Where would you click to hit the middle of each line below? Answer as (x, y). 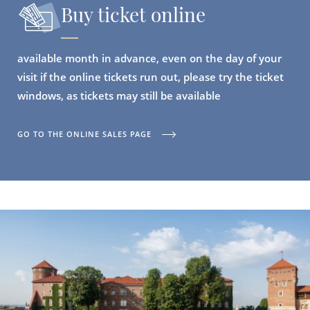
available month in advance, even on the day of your (149, 58)
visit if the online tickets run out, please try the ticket (151, 77)
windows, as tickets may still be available (119, 95)
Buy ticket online (133, 14)
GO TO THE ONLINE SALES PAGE (84, 134)
